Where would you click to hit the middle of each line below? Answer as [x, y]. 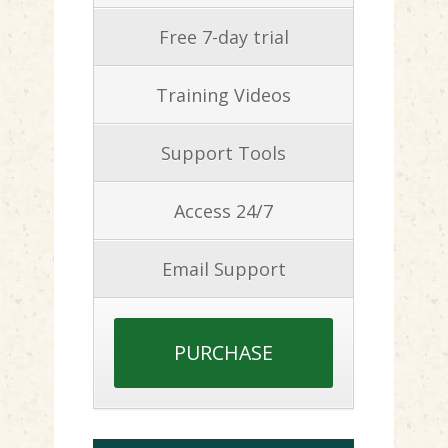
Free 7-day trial [223, 37]
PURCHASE [223, 352]
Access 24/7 [223, 211]
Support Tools [223, 153]
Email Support [223, 269]
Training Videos [223, 95]
